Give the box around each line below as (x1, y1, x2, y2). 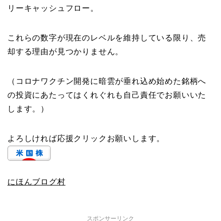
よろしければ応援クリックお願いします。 (7, 134, 165, 143)
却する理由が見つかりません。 (7, 47, 124, 56)
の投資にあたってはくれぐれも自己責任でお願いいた (7, 90, 207, 99)
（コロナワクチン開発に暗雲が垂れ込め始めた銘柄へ (7, 76, 207, 85)
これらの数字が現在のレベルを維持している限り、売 (7, 33, 207, 42)
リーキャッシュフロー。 (7, 3, 99, 12)
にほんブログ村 (7, 177, 66, 186)
